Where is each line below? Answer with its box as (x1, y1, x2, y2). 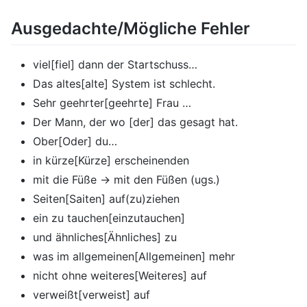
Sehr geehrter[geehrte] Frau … (33, 95, 191, 110)
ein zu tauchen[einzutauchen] (33, 210, 185, 225)
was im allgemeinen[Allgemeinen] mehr (33, 249, 235, 263)
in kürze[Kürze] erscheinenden (33, 153, 189, 167)
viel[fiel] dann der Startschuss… (33, 57, 197, 71)
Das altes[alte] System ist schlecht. (33, 76, 215, 90)
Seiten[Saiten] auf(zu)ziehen (33, 191, 180, 206)
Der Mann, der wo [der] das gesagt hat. (33, 114, 238, 129)
